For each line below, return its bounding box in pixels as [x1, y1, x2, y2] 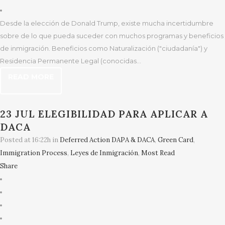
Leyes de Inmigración [70, 149, 138, 157]
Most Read [141, 149, 175, 157]
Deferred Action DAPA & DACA [60, 136, 155, 144]
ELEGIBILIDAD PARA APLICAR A [38, 107, 208, 120]
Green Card [158, 136, 193, 144]
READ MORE [8, 72, 54, 81]
